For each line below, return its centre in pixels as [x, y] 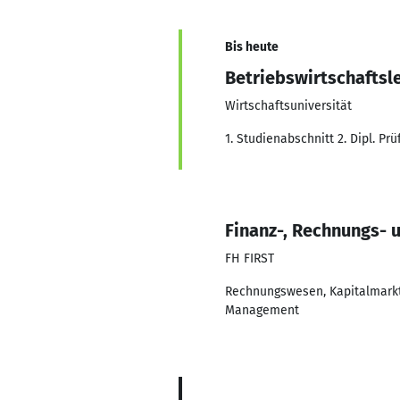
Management [262, 310]
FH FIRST [250, 258]
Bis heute [252, 47]
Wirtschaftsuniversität [288, 106]
